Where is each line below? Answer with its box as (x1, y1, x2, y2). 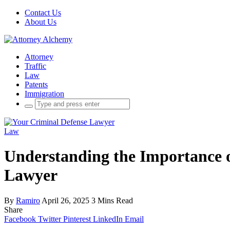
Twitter (38, 214, 61, 223)
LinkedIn (93, 214, 123, 223)
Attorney (25, 52, 53, 61)
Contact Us (25, 8, 61, 17)
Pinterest (63, 214, 91, 223)
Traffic (25, 62, 46, 70)
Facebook (4, 214, 36, 223)
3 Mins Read (91, 196, 133, 205)
